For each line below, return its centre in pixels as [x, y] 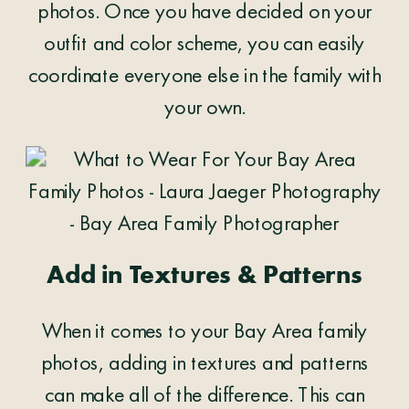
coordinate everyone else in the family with [204, 77]
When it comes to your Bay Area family [204, 333]
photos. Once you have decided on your [204, 13]
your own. [204, 109]
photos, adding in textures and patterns [204, 365]
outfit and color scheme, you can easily [204, 45]
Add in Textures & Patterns [204, 276]
